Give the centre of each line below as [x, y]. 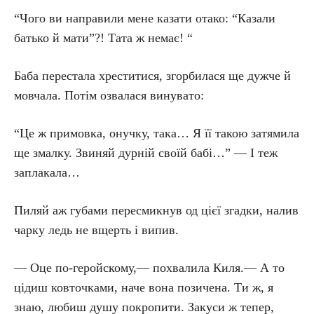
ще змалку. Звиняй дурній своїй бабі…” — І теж [146, 153]
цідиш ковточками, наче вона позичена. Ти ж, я [144, 287]
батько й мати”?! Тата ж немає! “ [103, 38]
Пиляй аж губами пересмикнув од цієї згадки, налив [156, 210]
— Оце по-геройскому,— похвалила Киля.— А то [149, 268]
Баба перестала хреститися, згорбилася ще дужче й [152, 76]
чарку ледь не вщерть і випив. [96, 230]
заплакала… [47, 172]
